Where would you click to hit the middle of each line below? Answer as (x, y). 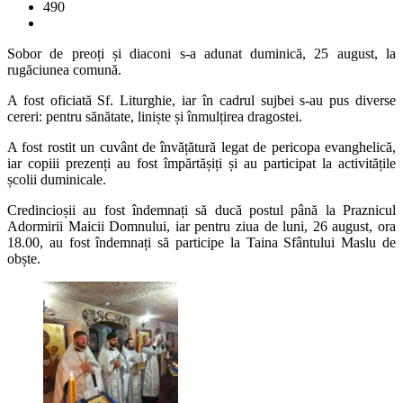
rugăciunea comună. (64, 70)
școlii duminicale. (57, 180)
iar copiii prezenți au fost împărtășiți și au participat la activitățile (201, 164)
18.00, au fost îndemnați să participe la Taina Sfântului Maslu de (201, 243)
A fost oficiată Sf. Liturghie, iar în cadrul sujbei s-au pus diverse (201, 101)
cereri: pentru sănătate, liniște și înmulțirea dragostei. (155, 117)
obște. (24, 259)
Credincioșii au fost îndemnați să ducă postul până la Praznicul (201, 210)
